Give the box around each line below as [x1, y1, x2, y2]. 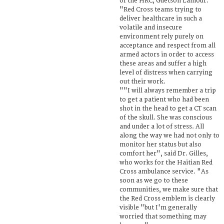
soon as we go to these [119, 176, 188, 184]
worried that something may [119, 212, 206, 220]
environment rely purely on [119, 32, 203, 40]
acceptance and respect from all [119, 41, 215, 49]
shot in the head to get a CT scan [119, 104, 216, 112]
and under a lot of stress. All [119, 122, 204, 130]
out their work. [119, 77, 165, 85]
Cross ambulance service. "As [119, 167, 208, 175]
